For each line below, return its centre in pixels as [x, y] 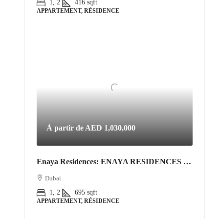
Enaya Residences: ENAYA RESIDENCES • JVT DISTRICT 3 [187, 161]
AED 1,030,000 [110, 128]
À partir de [66, 128]
